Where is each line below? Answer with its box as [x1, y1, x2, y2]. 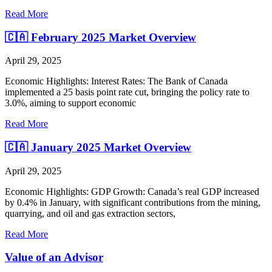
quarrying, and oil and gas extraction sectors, [5, 208, 175, 219]
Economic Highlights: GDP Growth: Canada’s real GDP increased [5, 186, 259, 197]
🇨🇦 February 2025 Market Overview [5, 30, 196, 44]
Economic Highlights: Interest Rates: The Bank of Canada [5, 76, 228, 87]
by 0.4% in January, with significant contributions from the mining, [5, 197, 260, 208]
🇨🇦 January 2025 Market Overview [5, 140, 191, 154]
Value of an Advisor [5, 251, 103, 264]
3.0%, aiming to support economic [5, 98, 136, 109]
